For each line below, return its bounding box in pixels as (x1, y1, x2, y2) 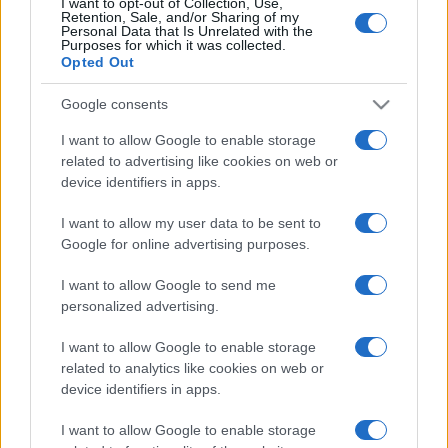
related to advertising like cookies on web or (61, 152, 338, 169)
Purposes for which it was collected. (61, 36, 286, 53)
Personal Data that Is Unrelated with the (61, 22, 313, 39)
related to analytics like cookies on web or (61, 359, 324, 376)
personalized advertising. (61, 297, 219, 314)
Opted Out (61, 53, 135, 70)
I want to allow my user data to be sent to (61, 214, 321, 231)
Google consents (61, 96, 168, 113)
